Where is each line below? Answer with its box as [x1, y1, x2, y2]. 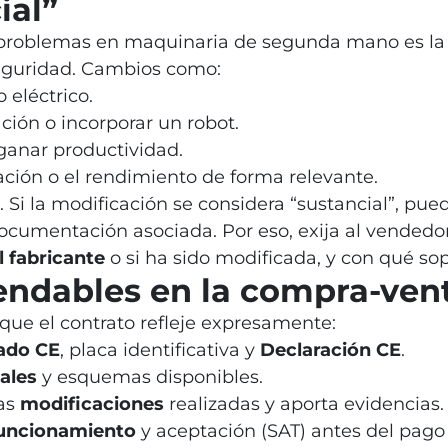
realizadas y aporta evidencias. [163, 393, 444, 415]
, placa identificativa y [59, 339, 260, 361]
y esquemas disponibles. [36, 366, 263, 388]
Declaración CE [259, 339, 401, 361]
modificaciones [19, 393, 164, 415]
